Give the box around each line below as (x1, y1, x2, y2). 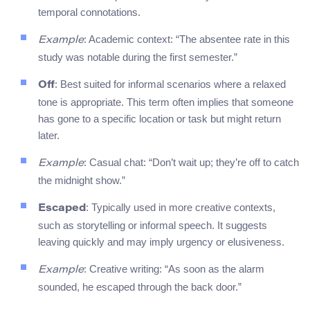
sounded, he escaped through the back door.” (38, 281, 241, 293)
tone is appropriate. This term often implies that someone (38, 96, 293, 109)
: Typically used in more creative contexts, (86, 201, 275, 214)
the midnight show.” (38, 174, 125, 187)
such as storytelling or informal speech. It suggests (38, 219, 267, 232)
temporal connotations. (38, 6, 140, 19)
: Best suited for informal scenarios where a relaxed (55, 78, 286, 91)
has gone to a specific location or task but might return (38, 113, 281, 125)
